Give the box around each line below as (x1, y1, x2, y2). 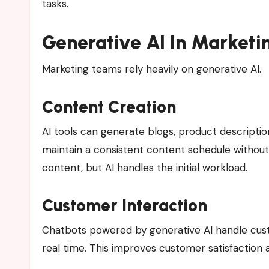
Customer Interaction (42, 195, 207, 216)
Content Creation (42, 96, 176, 117)
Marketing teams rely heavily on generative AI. (42, 62, 261, 76)
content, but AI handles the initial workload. (42, 160, 247, 174)
